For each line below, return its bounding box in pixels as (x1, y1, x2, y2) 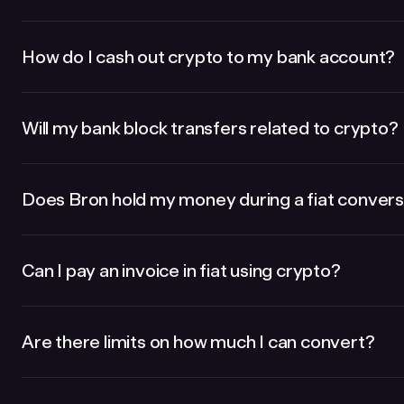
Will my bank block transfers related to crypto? (22, 117, 399, 139)
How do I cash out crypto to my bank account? (22, 46, 396, 68)
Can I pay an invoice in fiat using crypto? (22, 260, 341, 281)
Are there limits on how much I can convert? (22, 331, 375, 353)
